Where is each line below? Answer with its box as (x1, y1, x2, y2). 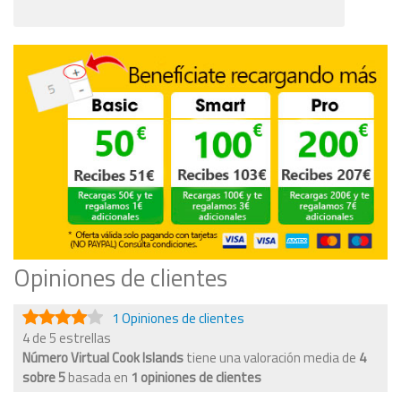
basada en (68, 367, 131, 388)
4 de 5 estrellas (22, 328, 111, 349)
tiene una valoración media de (186, 347, 359, 369)
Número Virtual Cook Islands (22, 347, 186, 369)
